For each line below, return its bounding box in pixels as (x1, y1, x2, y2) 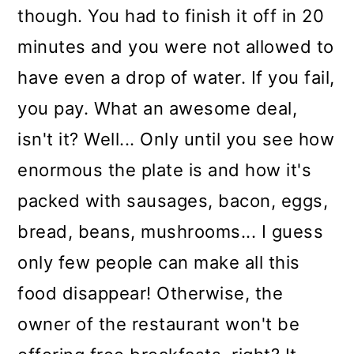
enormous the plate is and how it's (17, 160, 312, 181)
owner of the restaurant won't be (17, 314, 300, 335)
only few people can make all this (17, 252, 300, 273)
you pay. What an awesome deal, (17, 98, 298, 119)
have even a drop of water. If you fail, (17, 67, 335, 88)
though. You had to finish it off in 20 (17, 6, 325, 27)
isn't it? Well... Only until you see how (17, 129, 335, 150)
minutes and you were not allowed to (17, 36, 334, 58)
